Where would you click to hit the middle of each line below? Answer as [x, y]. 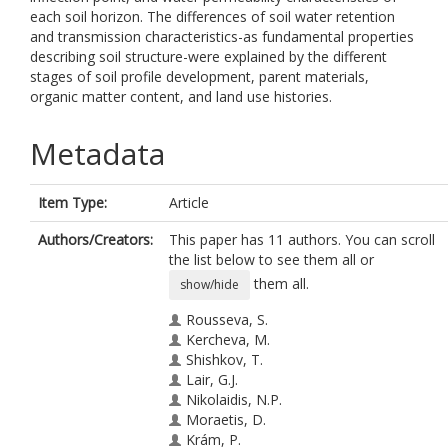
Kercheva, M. [228, 339]
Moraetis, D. [226, 419]
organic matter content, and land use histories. [181, 96]
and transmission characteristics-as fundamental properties [222, 36]
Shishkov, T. [224, 359]
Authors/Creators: [95, 239]
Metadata [97, 153]
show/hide [209, 284]
